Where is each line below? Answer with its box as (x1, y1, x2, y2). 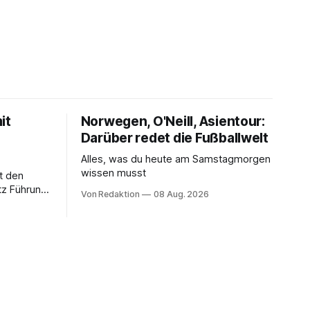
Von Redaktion (80, 189, 140, 200)
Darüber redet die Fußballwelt (80, 130, 268, 147)
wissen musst (80, 167, 146, 180)
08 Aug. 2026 (153, 189, 210, 200)
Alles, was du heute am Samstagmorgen (80, 153, 271, 166)
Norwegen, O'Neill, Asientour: (80, 113, 265, 130)
